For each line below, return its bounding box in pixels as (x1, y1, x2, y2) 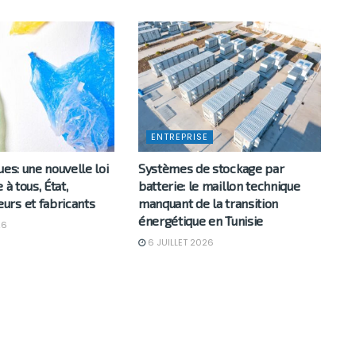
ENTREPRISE (150, 130, 208, 144)
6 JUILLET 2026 (145, 236, 214, 250)
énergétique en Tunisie (137, 213, 263, 229)
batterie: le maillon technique (137, 178, 300, 194)
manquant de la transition (137, 195, 278, 211)
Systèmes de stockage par (137, 161, 284, 176)
